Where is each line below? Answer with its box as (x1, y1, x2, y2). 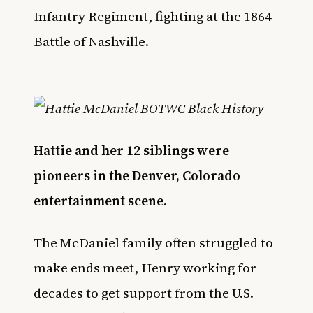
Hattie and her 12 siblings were (34, 141, 229, 159)
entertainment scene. (34, 191, 167, 210)
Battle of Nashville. (34, 32, 149, 50)
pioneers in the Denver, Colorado (34, 166, 240, 184)
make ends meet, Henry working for (34, 259, 256, 277)
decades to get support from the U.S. (34, 284, 254, 302)
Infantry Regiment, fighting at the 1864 (34, 7, 272, 25)
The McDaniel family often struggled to (34, 233, 273, 252)
